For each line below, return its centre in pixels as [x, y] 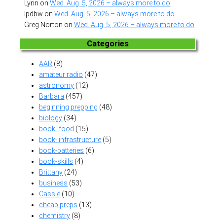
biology [51, 118]
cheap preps [58, 204]
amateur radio [61, 74]
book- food [57, 129]
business [54, 183]
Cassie [50, 194]
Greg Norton [44, 24]
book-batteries [62, 150]
